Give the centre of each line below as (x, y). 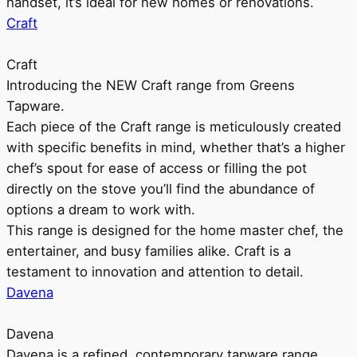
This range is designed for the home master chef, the (175, 230)
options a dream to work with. (101, 210)
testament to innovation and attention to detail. (155, 272)
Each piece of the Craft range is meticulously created (174, 127)
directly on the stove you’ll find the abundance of (161, 189)
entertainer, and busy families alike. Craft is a (149, 251)
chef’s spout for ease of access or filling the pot (157, 168)
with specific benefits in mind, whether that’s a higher (176, 147)
